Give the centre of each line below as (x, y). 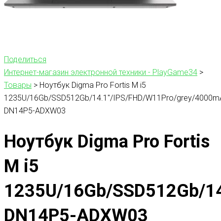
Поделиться (25, 59)
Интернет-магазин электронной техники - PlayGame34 (101, 72)
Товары (18, 85)
